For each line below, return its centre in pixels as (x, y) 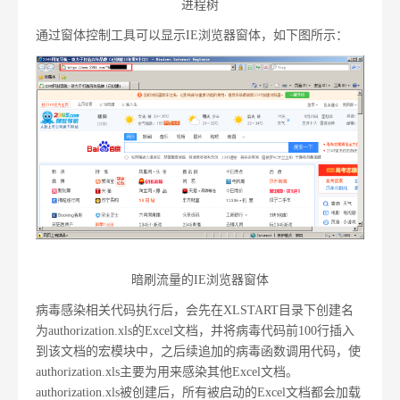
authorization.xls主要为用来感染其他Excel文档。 (167, 371)
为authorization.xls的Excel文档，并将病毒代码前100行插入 (195, 330)
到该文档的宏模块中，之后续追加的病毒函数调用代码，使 (198, 351)
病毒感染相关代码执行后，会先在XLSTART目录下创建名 (195, 310)
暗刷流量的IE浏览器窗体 (200, 279)
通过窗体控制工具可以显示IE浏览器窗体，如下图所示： (192, 35)
